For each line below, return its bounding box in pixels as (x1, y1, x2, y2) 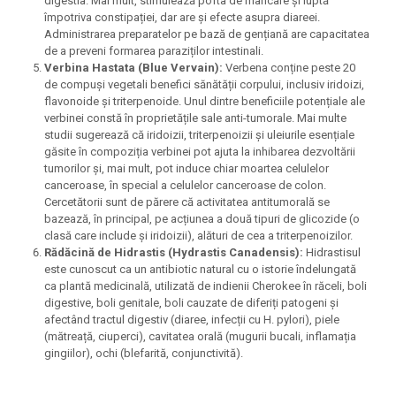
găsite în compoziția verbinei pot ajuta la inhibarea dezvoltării (44, 144, 355, 158)
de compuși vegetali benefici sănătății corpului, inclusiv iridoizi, (44, 77, 364, 91)
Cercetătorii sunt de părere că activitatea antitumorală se (44, 194, 330, 209)
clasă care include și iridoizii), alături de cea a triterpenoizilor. (44, 228, 353, 242)
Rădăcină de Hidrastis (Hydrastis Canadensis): (44, 245, 303, 259)
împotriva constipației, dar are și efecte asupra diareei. (44, 10, 320, 24)
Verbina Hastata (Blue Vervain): (44, 60, 223, 74)
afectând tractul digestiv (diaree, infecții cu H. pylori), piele (44, 312, 339, 326)
